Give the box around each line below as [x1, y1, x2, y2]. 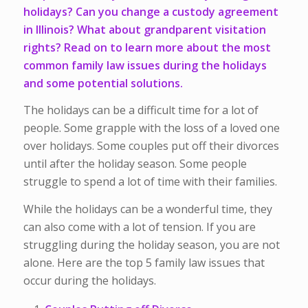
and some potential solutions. [23, 75, 183, 91]
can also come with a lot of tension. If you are [23, 219, 256, 234]
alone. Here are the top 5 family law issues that [23, 254, 265, 270]
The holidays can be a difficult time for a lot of [23, 102, 258, 118]
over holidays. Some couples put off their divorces [23, 138, 279, 154]
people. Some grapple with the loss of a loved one [23, 120, 280, 136]
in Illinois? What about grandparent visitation [23, 21, 266, 37]
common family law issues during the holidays [23, 57, 267, 73]
